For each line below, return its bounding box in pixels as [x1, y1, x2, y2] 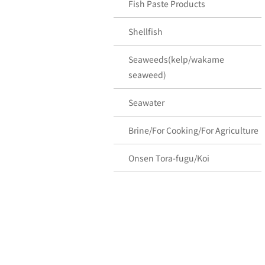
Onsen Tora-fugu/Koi [128, 152, 209, 164]
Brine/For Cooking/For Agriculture [128, 124, 258, 136]
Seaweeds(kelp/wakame [128, 53, 224, 65]
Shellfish [128, 25, 163, 37]
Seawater [128, 96, 164, 108]
